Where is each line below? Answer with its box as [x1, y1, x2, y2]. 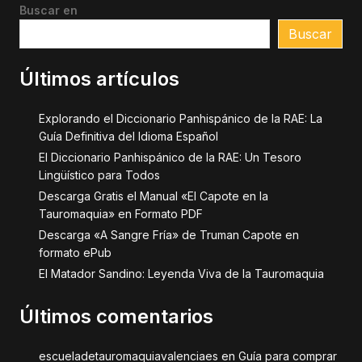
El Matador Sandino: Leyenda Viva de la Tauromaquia [39, 267, 324, 280]
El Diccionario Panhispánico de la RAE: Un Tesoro [39, 150, 301, 164]
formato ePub [39, 246, 112, 259]
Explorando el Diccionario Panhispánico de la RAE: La [39, 112, 322, 125]
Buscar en [19, 3, 78, 17]
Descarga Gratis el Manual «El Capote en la [39, 189, 268, 203]
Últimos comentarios [19, 305, 213, 328]
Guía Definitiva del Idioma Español [39, 129, 218, 143]
